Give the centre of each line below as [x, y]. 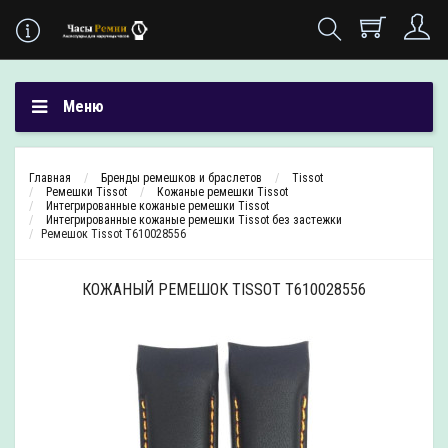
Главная [50, 178]
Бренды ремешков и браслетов [181, 178]
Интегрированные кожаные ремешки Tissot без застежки [194, 220]
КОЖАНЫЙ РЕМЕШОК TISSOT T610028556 [224, 289]
